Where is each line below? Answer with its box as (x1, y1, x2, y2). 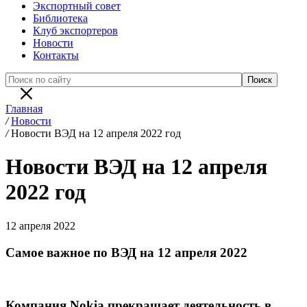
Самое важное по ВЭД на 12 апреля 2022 (5, 245, 247, 260)
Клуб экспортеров (33, 25, 118, 36)
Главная (5, 103, 42, 114)
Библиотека (33, 12, 88, 24)
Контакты (33, 49, 79, 61)
